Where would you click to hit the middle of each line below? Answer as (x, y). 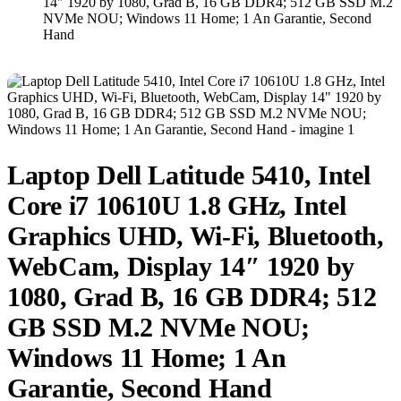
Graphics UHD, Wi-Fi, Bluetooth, (196, 235)
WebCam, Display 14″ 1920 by (181, 266)
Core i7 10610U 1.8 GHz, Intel (177, 205)
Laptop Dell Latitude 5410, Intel (189, 175)
